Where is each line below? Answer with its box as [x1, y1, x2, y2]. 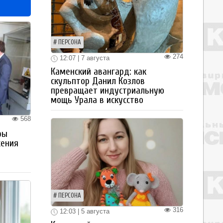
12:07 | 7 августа [58, 54, 110, 62]
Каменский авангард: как [51, 66, 146, 77]
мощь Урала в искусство [51, 95, 143, 106]
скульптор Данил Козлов [51, 76, 145, 87]
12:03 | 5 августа [58, 208, 110, 215]
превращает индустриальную [51, 85, 164, 96]
